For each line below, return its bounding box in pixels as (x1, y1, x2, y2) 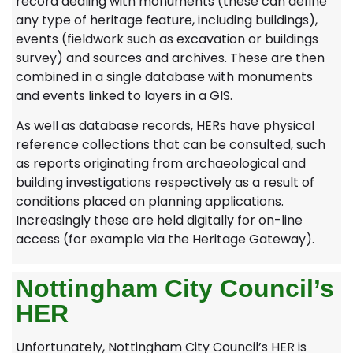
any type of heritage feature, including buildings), (16, 10, 318, 29)
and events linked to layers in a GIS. (16, 86, 232, 105)
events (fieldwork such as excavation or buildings (16, 29, 318, 48)
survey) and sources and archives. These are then (16, 48, 325, 67)
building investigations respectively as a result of (16, 173, 314, 191)
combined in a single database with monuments (16, 67, 313, 86)
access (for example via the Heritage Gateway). (16, 229, 314, 248)
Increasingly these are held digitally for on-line (16, 210, 303, 229)
